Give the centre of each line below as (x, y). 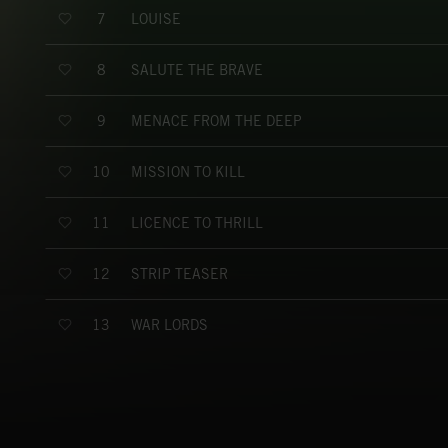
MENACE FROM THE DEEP (216, 120)
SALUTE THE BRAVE (197, 69)
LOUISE (156, 18)
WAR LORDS (169, 324)
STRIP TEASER (179, 273)
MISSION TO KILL (188, 171)
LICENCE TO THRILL (197, 222)
